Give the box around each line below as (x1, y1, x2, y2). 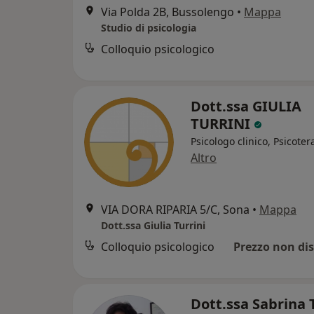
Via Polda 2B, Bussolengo (101, 4, 234, 20)
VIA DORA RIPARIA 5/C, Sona (101, 202, 250, 218)
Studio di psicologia (101, 21, 196, 35)
